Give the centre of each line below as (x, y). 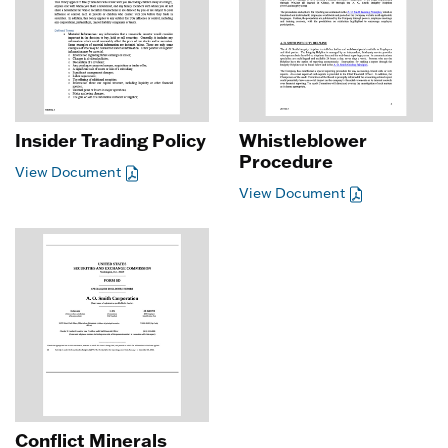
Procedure (286, 161)
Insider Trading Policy (110, 140)
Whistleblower (303, 140)
